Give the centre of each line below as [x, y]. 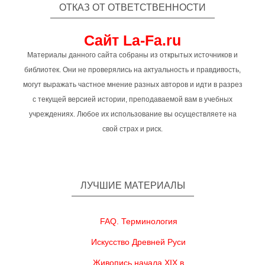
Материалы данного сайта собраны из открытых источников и [132, 55]
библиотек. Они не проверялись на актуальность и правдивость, [132, 70]
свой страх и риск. [132, 129]
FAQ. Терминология [138, 221]
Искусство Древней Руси [138, 242]
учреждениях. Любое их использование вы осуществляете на [132, 114]
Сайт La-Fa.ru [132, 40]
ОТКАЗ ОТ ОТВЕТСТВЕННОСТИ [132, 7]
